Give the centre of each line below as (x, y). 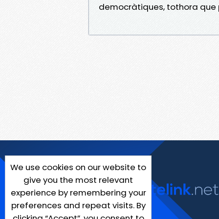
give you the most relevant (78, 180)
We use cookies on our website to (78, 167)
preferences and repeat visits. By (78, 205)
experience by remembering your (78, 193)
